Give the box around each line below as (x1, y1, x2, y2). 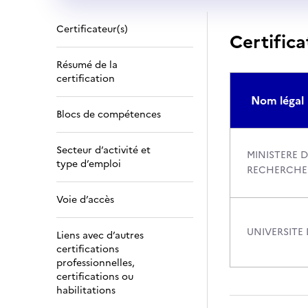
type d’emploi (56, 157, 121, 171)
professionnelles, (56, 256, 135, 270)
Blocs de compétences (56, 107, 161, 122)
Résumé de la (56, 58, 118, 72)
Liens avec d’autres (56, 228, 144, 243)
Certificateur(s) (56, 22, 128, 36)
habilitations (56, 283, 115, 298)
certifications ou (56, 269, 133, 284)
